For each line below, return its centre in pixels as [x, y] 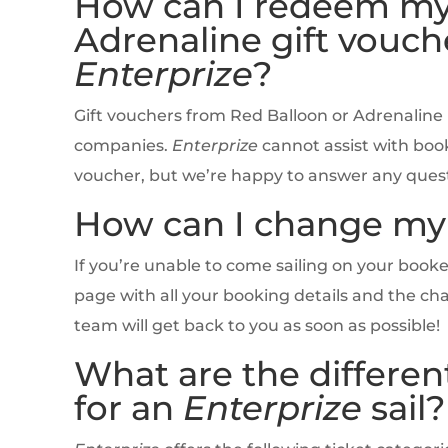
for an [128, 408]
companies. [122, 146]
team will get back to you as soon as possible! [256, 326]
